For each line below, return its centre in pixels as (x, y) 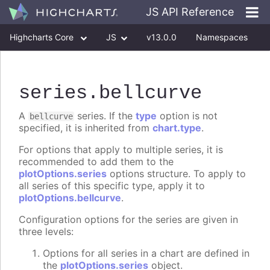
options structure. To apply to (176, 174)
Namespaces (222, 37)
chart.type (177, 128)
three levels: (46, 232)
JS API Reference (190, 12)
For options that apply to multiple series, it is (121, 150)
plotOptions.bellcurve (70, 198)
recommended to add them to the (96, 162)
